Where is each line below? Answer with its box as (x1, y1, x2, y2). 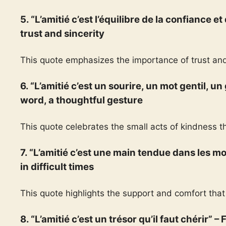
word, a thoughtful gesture (20, 94, 143, 106)
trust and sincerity (20, 28, 104, 39)
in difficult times (20, 161, 94, 173)
